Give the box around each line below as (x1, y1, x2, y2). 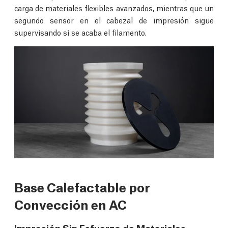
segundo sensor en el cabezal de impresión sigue (14, 15, 214, 25)
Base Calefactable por (14, 178, 150, 196)
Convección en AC (14, 195, 127, 213)
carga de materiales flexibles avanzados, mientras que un (14, 3, 214, 13)
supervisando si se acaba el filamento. (14, 27, 147, 38)
